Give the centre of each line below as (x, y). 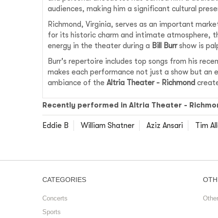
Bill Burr (164, 45)
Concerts (55, 198)
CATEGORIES (64, 179)
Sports (52, 212)
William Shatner (108, 125)
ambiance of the (77, 82)
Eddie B (55, 125)
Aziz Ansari (165, 125)
